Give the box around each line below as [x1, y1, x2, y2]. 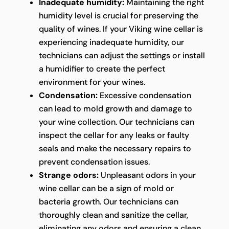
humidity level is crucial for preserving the [38, 10, 198, 21]
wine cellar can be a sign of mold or [38, 182, 174, 194]
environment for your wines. [38, 76, 145, 87]
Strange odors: [38, 169, 99, 180]
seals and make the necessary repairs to [38, 143, 191, 154]
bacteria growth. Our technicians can [38, 196, 178, 207]
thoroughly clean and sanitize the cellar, [38, 209, 188, 220]
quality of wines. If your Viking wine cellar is [38, 23, 203, 34]
